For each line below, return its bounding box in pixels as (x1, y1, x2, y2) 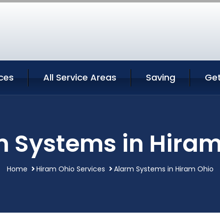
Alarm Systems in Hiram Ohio (113, 164, 214, 174)
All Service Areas (43, 71, 116, 83)
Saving (146, 71, 175, 83)
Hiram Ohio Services (36, 164, 105, 174)
